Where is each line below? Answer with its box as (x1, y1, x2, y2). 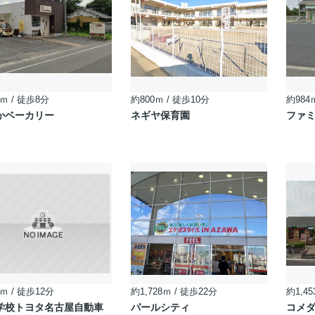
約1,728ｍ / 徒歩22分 (131, 286, 217, 297)
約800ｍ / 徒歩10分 (131, 94, 210, 105)
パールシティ (131, 302, 190, 313)
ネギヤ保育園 (131, 110, 190, 121)
